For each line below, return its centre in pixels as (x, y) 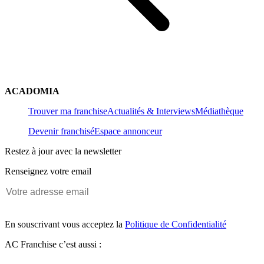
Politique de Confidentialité (176, 224)
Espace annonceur (128, 131)
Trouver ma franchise (68, 111)
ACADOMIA (32, 91)
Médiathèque (219, 111)
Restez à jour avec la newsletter (63, 151)
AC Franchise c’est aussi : (53, 244)
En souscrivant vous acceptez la (65, 224)
